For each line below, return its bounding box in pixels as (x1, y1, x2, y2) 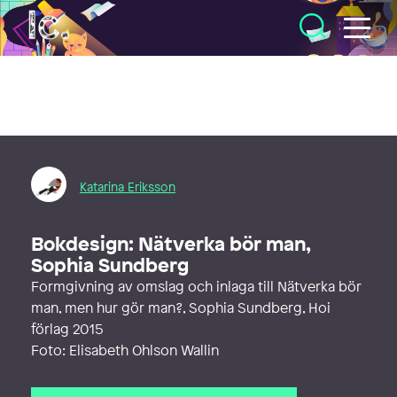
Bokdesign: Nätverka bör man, (31, 230, 309, 257)
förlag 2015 (31, 319, 104, 339)
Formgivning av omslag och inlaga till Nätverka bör (31, 276, 362, 296)
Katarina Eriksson (80, 177, 175, 195)
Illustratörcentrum (27, 9, 144, 28)
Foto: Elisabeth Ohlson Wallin (31, 340, 219, 360)
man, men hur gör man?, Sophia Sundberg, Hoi (31, 298, 331, 317)
